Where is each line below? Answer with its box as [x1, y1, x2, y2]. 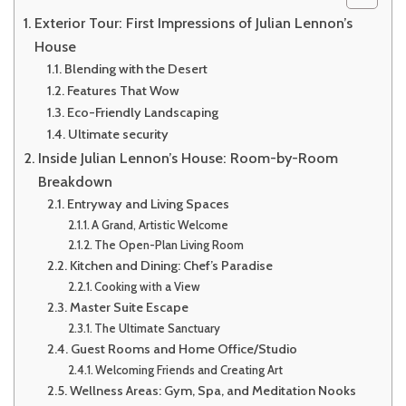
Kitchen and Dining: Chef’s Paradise [69, 256, 273, 274]
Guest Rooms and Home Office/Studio [70, 340, 297, 357]
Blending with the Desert [63, 60, 208, 77]
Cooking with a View [94, 278, 201, 294]
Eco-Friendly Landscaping [66, 103, 218, 121]
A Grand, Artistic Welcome [92, 217, 229, 232]
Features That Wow [66, 82, 179, 99]
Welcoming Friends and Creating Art [95, 362, 284, 377]
